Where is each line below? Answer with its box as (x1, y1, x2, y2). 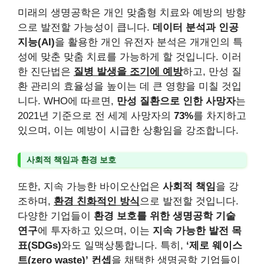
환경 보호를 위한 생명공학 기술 (94, 210, 236, 222)
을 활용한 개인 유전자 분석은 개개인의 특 (55, 36, 243, 48)
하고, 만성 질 (183, 65, 242, 77)
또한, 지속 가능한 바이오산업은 (18, 181, 163, 192)
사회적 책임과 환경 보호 (27, 155, 116, 164)
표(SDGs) (18, 240, 61, 251)
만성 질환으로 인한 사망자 (117, 95, 236, 107)
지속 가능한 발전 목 (153, 225, 242, 236)
